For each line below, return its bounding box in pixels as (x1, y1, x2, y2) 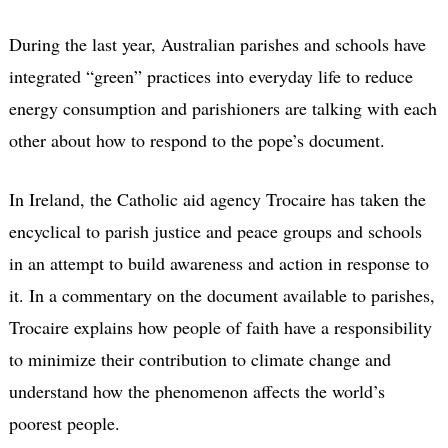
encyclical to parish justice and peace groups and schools (8, 218, 422, 243)
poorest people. (8, 410, 120, 435)
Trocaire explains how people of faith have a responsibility (8, 314, 432, 339)
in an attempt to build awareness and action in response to (8, 250, 429, 275)
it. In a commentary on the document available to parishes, (8, 282, 435, 307)
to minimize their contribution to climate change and (8, 346, 391, 371)
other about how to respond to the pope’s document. (8, 127, 385, 152)
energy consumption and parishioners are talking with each (8, 95, 437, 120)
